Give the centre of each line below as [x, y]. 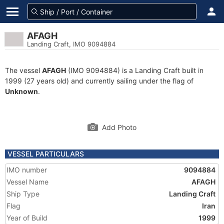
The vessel [23, 70]
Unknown [21, 91]
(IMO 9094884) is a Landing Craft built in [135, 70]
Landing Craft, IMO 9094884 [71, 44]
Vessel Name [27, 182]
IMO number [27, 170]
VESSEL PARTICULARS [46, 154]
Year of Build [27, 218]
